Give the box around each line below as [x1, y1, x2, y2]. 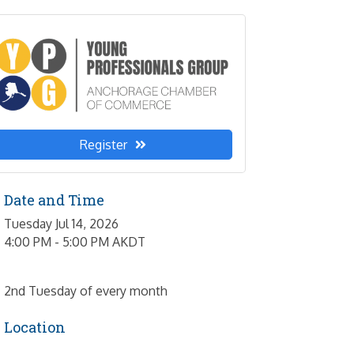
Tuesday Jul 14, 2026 [4, 216, 119, 232]
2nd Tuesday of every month [4, 283, 168, 299]
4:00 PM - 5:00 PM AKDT [4, 234, 146, 250]
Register [79, 137, 127, 153]
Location [4, 318, 66, 337]
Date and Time [4, 190, 105, 210]
